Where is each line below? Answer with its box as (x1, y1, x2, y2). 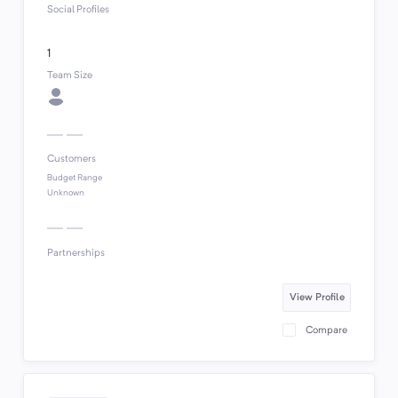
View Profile (289, 291, 345, 303)
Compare (306, 324, 348, 336)
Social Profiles (46, 4, 109, 16)
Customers (46, 154, 96, 165)
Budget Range (46, 173, 102, 182)
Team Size (46, 69, 92, 81)
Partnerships (46, 247, 105, 259)
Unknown (46, 188, 84, 197)
